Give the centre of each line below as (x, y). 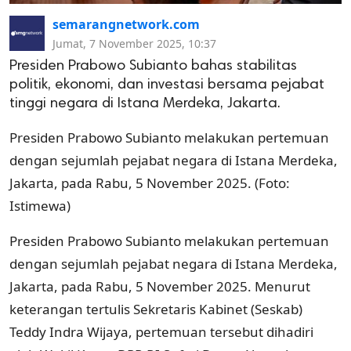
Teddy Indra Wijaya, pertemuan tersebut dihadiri (161, 331)
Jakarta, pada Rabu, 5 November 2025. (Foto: (150, 183)
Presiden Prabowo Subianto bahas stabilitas (153, 66)
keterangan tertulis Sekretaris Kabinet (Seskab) (156, 309)
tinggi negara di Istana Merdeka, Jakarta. (145, 103)
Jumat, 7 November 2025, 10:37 (134, 43)
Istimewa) (40, 205)
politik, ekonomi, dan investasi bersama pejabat (167, 85)
